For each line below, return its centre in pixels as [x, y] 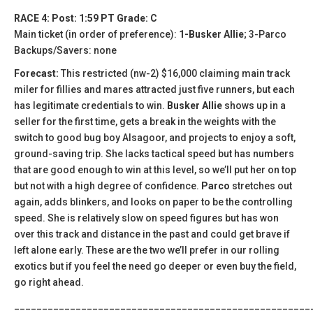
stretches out [261, 185]
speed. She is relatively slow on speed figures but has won [146, 218]
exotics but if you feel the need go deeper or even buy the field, [155, 266]
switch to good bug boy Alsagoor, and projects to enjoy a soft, [155, 137]
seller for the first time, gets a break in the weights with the [145, 121]
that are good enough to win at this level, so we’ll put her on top [155, 169]
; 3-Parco [265, 34]
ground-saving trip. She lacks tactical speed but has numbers [154, 153]
